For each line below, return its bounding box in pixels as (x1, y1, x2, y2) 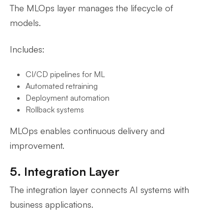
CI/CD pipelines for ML (26, 69, 105, 79)
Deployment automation (26, 93, 110, 103)
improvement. (10, 140, 64, 151)
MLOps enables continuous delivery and (10, 125, 165, 136)
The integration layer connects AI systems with (10, 184, 189, 195)
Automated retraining (26, 81, 98, 91)
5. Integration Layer (10, 164, 119, 179)
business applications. (10, 199, 93, 210)
